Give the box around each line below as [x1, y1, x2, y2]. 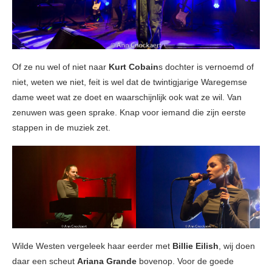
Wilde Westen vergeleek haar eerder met [12, 241, 172, 251]
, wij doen [219, 241, 255, 251]
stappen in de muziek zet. [12, 123, 110, 133]
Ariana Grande [77, 256, 139, 267]
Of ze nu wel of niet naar [12, 62, 109, 72]
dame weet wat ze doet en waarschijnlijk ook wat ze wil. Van [12, 92, 242, 103]
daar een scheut [12, 256, 77, 267]
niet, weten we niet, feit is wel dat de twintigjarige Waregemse [12, 77, 247, 87]
